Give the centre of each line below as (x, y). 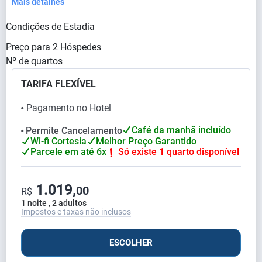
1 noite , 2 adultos (54, 203)
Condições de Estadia (50, 27)
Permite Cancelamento (74, 130)
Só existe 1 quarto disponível (179, 151)
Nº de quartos (34, 61)
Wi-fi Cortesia (58, 141)
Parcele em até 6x (68, 151)
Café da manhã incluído (181, 130)
